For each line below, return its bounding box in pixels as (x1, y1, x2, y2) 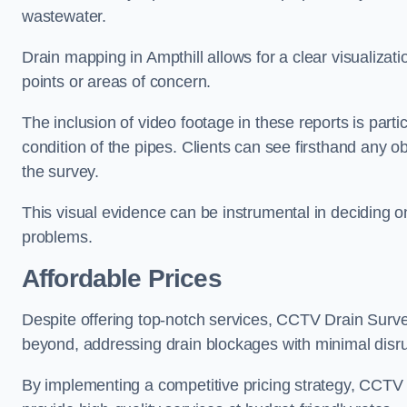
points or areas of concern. (22, 73, 212, 92)
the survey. (22, 163, 104, 182)
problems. (22, 228, 93, 247)
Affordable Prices (22, 264, 222, 293)
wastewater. (22, 7, 111, 26)
